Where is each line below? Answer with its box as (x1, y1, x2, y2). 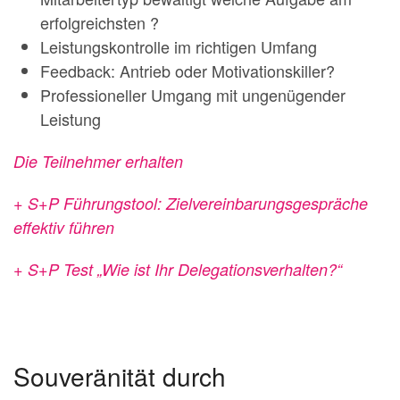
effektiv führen (13, 216, 114, 238)
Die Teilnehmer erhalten (13, 150, 183, 172)
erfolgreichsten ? (40, 11, 159, 34)
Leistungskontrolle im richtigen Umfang (40, 35, 317, 58)
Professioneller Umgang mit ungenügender (40, 83, 346, 106)
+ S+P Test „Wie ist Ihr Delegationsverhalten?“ (13, 258, 342, 280)
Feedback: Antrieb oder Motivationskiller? (40, 59, 335, 82)
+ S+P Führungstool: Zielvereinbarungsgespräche (13, 192, 368, 214)
